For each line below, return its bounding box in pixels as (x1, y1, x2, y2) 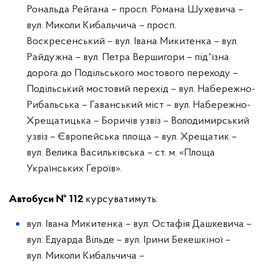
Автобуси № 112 (9, 194, 83, 205)
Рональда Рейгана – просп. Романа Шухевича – (27, 4, 243, 15)
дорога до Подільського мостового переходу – (27, 68, 238, 79)
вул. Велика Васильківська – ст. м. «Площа (27, 147, 215, 159)
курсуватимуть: (83, 194, 158, 205)
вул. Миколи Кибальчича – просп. (27, 20, 176, 31)
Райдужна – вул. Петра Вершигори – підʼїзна (27, 52, 229, 63)
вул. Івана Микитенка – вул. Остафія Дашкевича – (27, 219, 252, 230)
